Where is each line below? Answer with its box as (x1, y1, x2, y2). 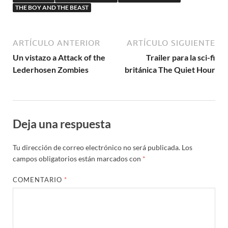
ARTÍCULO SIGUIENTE (127, 38, 215, 48)
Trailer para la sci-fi (146, 52, 215, 63)
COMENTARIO (13, 175, 65, 184)
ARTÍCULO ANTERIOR (13, 38, 100, 48)
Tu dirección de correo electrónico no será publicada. (13, 142, 180, 152)
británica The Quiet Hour (125, 65, 215, 75)
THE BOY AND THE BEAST (15, 4, 89, 12)
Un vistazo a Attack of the (13, 52, 105, 63)
